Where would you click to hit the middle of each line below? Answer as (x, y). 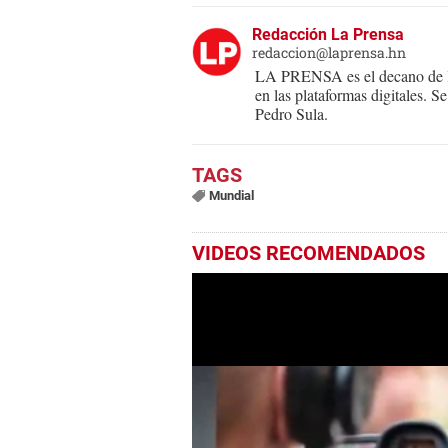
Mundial (231, 196)
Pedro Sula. (291, 114)
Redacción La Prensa (328, 35)
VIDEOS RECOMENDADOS (308, 253)
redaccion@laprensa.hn (329, 53)
